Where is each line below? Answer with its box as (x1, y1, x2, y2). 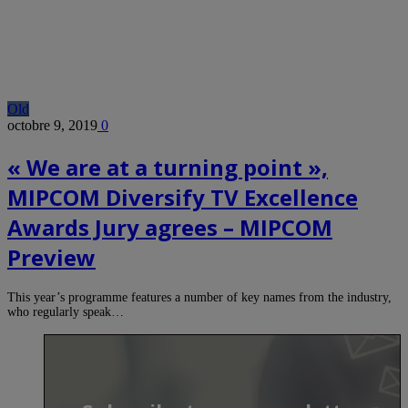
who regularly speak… (7, 304, 124, 319)
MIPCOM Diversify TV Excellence (7, 181, 358, 212)
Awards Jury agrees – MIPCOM (7, 211, 332, 242)
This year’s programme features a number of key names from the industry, (7, 290, 392, 304)
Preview (7, 241, 96, 272)
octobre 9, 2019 (7, 117, 97, 133)
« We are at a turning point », (7, 151, 328, 182)
